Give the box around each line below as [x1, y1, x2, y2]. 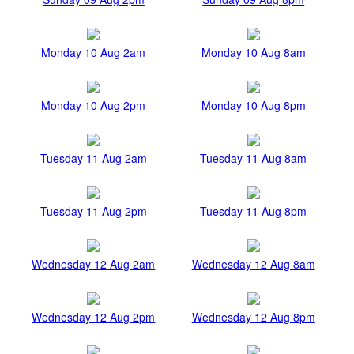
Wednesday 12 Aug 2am [32, 256, 156, 273]
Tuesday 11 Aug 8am [200, 150, 307, 167]
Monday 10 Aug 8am [201, 44, 306, 61]
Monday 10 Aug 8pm [201, 97, 306, 114]
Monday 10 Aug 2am [41, 44, 146, 61]
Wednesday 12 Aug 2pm [32, 309, 156, 326]
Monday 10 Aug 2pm [41, 97, 146, 114]
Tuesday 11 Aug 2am [40, 150, 147, 167]
